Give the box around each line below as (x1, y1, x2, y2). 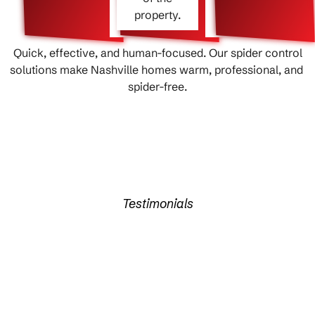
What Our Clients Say (70, 213, 245, 235)
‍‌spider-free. (128, 79, 187, 94)
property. (134, 8, 181, 22)
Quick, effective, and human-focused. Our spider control (13, 46, 302, 60)
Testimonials (122, 195, 193, 212)
